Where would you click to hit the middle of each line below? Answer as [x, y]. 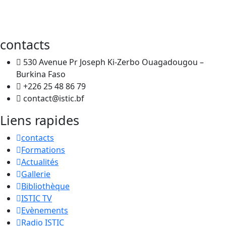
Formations [43, 150]
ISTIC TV [37, 198]
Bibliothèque [45, 186]
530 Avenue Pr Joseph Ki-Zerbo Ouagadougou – [114, 62]
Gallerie [36, 174]
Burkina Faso [41, 74]
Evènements [45, 210]
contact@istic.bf [54, 98]
